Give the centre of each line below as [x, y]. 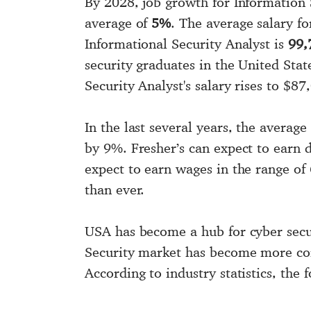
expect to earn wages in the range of [197, 168]
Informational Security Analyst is [186, 43]
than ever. [115, 189]
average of [118, 23]
